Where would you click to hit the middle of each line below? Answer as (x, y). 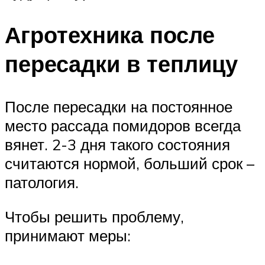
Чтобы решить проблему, (94, 216)
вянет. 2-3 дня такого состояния (117, 144)
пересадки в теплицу (121, 64)
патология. (42, 182)
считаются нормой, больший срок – (130, 163)
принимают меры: (68, 235)
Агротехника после (110, 35)
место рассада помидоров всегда (123, 125)
